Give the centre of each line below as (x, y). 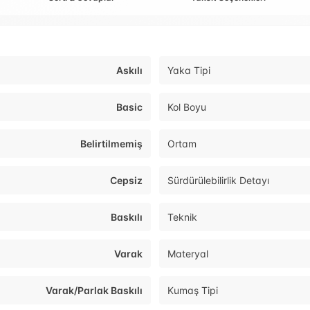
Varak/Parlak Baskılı (94, 291)
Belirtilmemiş (111, 144)
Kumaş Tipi (193, 291)
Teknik (182, 217)
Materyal (188, 254)
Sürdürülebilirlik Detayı (218, 181)
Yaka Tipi (189, 71)
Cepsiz (126, 181)
